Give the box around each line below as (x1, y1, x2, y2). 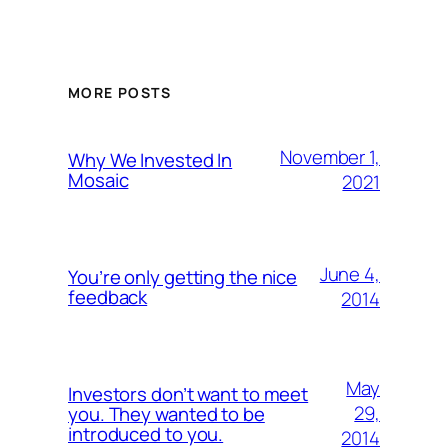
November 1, (280, 143, 380, 170)
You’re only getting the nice (68, 263, 298, 290)
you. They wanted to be (68, 400, 265, 427)
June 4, (319, 260, 380, 287)
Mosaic (68, 166, 129, 193)
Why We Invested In (68, 146, 233, 173)
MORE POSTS (68, 82, 171, 102)
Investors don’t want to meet (68, 380, 309, 407)
